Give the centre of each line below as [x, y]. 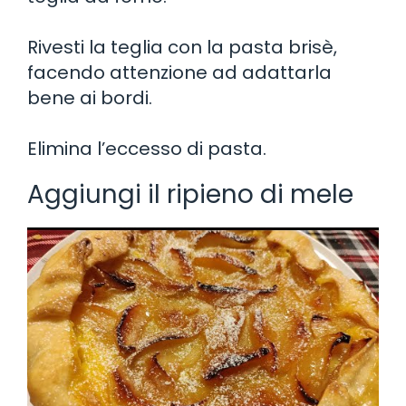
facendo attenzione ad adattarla [179, 72]
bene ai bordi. [90, 97]
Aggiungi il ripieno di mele [190, 194]
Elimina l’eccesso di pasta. [147, 148]
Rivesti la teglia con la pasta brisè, [182, 47]
